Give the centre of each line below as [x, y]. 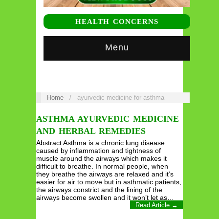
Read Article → [156, 205]
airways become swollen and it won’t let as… [105, 198]
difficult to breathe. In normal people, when [102, 166]
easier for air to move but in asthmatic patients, [109, 182]
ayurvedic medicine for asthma [120, 97]
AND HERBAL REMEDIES [91, 131]
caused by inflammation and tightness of [99, 151]
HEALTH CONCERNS [117, 21]
